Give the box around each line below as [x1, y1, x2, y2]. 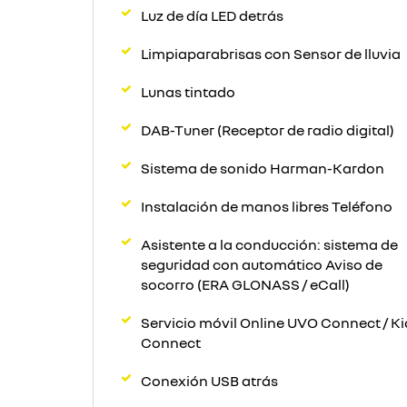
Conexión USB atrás [141, 372, 278, 390]
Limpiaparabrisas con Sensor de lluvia [141, 45, 401, 63]
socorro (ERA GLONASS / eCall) [141, 275, 350, 293]
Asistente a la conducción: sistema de [141, 235, 398, 253]
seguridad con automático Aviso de [141, 255, 382, 273]
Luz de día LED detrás [141, 6, 283, 25]
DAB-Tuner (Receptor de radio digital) [141, 121, 395, 139]
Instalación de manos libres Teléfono [141, 197, 392, 215]
